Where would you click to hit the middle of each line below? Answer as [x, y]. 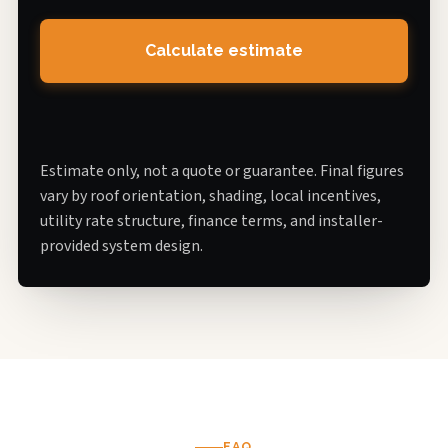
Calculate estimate [224, 50]
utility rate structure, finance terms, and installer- [211, 220]
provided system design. [121, 245]
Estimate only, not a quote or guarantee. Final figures [222, 170]
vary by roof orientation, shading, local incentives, [210, 195]
